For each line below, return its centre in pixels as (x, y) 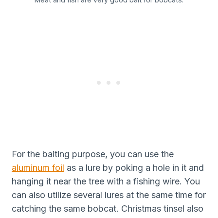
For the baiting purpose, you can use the (93, 154)
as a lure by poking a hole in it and (134, 167)
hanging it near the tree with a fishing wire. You (106, 181)
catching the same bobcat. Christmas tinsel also (108, 208)
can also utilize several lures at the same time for (109, 195)
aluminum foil (38, 167)
